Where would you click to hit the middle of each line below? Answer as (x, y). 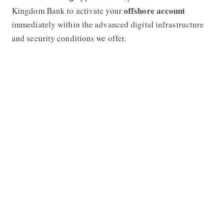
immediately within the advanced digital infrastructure (108, 24)
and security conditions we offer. (69, 38)
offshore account (154, 10)
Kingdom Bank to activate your (68, 10)
